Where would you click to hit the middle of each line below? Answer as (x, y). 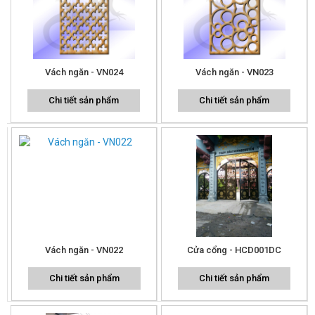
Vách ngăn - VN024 (84, 72)
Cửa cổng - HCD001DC (234, 250)
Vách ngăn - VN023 (234, 72)
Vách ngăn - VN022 (84, 250)
